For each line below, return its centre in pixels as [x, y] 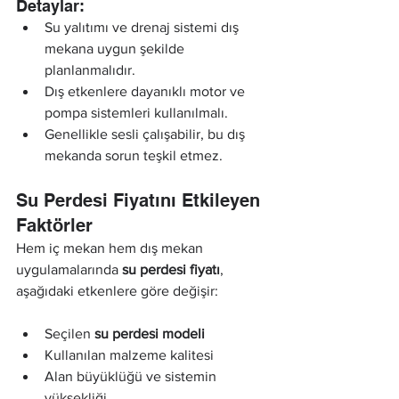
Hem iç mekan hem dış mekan [111, 248]
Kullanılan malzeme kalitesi [129, 354]
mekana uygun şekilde [116, 48]
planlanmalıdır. [90, 69]
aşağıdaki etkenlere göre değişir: [117, 290]
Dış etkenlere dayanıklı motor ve [147, 91]
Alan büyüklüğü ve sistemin [132, 376]
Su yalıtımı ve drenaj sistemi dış [143, 27]
